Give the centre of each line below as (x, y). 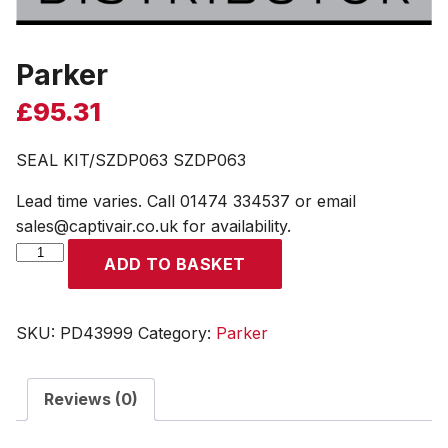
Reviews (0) (91, 399)
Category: (177, 333)
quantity (45, 275)
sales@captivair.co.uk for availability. (153, 226)
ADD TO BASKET (175, 264)
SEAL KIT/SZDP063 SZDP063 (131, 160)
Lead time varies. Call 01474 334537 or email (186, 201)
